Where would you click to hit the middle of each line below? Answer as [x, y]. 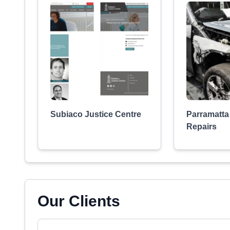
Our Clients [79, 201]
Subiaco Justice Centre [96, 114]
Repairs [202, 127]
